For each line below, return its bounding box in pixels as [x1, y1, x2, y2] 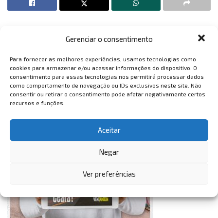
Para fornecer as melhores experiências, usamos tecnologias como [10, 55, 196, 62]
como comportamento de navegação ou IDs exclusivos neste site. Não [10, 81, 201, 89]
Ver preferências [82, 169, 136, 178]
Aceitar [97, 126, 121, 134]
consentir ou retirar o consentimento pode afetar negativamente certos [10, 90, 205, 97]
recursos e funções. [10, 99, 65, 106]
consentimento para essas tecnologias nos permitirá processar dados [10, 73, 204, 80]
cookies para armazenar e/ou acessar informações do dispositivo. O [10, 64, 197, 71]
